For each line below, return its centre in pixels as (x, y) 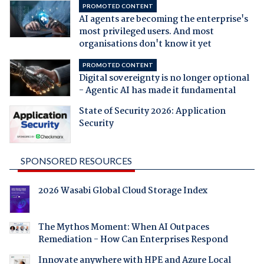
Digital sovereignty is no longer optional (164, 79)
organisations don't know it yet (145, 44)
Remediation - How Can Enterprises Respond (133, 240)
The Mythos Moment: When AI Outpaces (123, 228)
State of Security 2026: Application (152, 112)
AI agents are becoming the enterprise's (163, 20)
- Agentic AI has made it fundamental (157, 91)
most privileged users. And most (146, 32)
